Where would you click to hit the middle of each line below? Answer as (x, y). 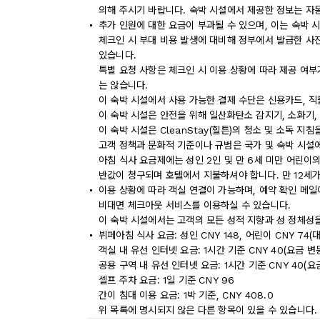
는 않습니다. (124, 85)
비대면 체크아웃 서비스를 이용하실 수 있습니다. (195, 205)
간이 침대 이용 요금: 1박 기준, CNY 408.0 (186, 295)
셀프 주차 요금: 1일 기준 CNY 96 (167, 280)
